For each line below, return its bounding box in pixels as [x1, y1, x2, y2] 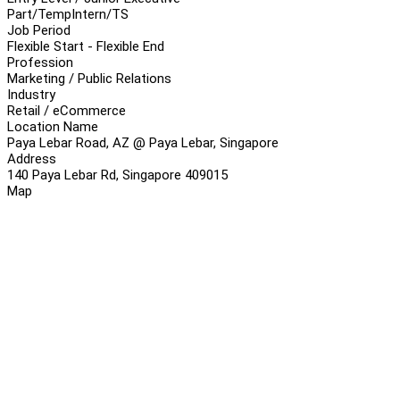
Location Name [7, 118, 98, 135]
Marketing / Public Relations [7, 70, 171, 87]
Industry [7, 86, 55, 103]
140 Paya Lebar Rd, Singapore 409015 [7, 166, 228, 183]
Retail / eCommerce [7, 102, 126, 119]
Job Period [7, 21, 71, 38]
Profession [7, 54, 73, 71]
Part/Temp [7, 5, 71, 22]
